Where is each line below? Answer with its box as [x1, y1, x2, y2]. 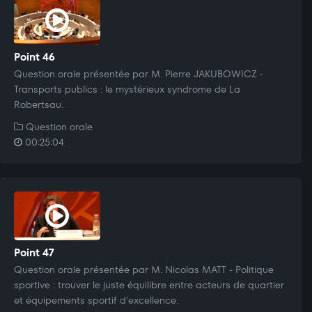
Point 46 [14, 49, 55, 64]
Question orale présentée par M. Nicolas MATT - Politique [14, 262, 274, 276]
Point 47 [14, 244, 54, 260]
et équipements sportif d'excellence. [14, 292, 178, 307]
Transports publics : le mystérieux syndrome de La [14, 81, 240, 96]
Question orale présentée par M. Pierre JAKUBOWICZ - [14, 66, 263, 81]
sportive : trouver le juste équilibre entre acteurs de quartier [14, 277, 284, 292]
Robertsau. [14, 97, 63, 111]
